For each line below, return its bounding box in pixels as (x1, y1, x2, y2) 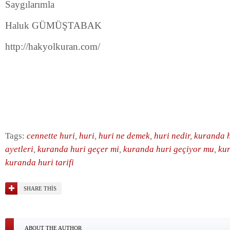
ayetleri (5, 144, 33, 154)
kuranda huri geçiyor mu (123, 144, 214, 154)
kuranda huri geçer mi (37, 144, 119, 154)
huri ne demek (99, 131, 150, 141)
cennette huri (27, 131, 75, 141)
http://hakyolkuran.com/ (5, 41, 100, 52)
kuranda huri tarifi (5, 158, 74, 167)
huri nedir (154, 131, 190, 141)
